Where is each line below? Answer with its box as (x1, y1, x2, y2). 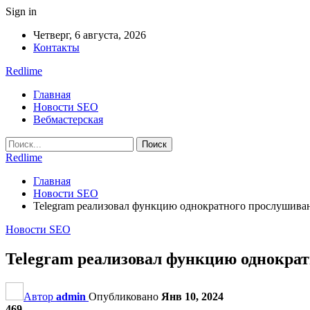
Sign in (6, 6, 37, 17)
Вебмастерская (33, 113, 103, 125)
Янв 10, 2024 (161, 290, 224, 302)
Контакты (33, 42, 80, 53)
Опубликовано (89, 290, 161, 302)
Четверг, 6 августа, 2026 (33, 29, 146, 41)
